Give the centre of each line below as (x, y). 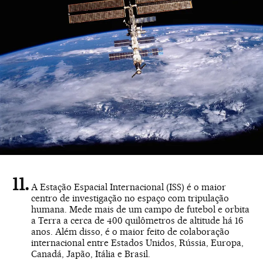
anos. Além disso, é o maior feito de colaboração (130, 232)
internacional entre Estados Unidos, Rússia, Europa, (137, 243)
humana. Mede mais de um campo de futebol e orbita (140, 210)
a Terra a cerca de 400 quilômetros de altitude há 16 (137, 221)
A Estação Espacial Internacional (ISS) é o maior (129, 187)
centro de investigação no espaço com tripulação (130, 198)
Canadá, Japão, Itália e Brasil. (91, 254)
